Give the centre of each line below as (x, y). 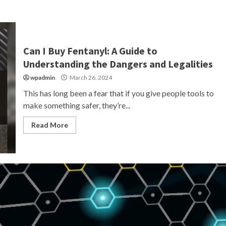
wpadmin (42, 77)
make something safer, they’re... (76, 105)
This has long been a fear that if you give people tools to (118, 93)
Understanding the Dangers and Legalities (118, 64)
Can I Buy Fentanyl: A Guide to (90, 51)
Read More (49, 125)
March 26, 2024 (90, 77)
